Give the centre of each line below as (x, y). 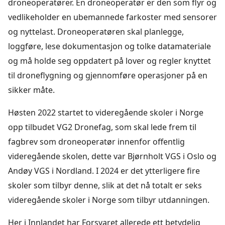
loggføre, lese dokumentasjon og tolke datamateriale (109, 46)
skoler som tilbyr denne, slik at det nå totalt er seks (105, 185)
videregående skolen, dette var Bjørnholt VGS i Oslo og (112, 156)
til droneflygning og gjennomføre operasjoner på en (108, 75)
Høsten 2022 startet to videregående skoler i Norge (106, 112)
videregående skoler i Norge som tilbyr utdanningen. (110, 200)
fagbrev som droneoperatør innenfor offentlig (96, 141)
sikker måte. (31, 90)
